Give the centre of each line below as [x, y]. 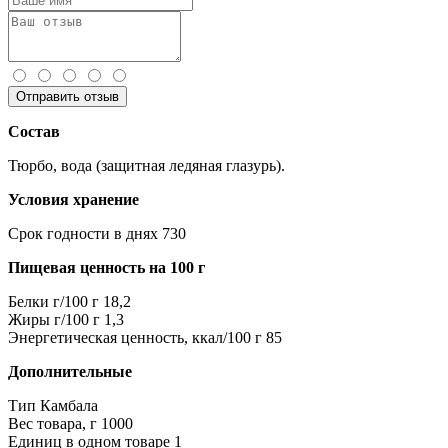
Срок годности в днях [83, 233]
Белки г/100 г [53, 301]
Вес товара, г [52, 423]
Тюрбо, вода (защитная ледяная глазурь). [146, 165]
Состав [34, 131]
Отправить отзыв [67, 96]
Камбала [69, 405]
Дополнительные [70, 371]
